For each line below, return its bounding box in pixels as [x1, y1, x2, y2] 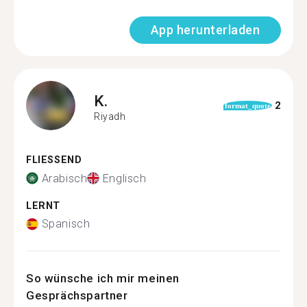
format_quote [224, 101, 271, 110]
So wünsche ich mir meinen [26, 271, 180, 285]
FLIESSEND [26, 154, 75, 166]
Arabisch [41, 171, 88, 185]
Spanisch [41, 217, 90, 230]
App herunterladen [150, 23, 260, 37]
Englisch [102, 171, 147, 185]
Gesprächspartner [26, 288, 128, 302]
